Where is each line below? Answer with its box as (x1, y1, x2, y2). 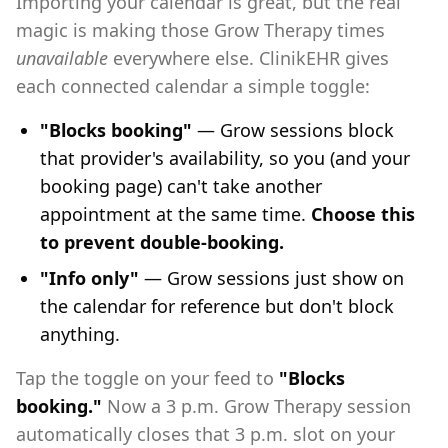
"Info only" (40, 266, 139, 290)
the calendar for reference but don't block (40, 294, 394, 318)
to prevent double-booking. (40, 230, 284, 254)
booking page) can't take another (40, 174, 322, 198)
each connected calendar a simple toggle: (16, 74, 370, 98)
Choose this (311, 202, 415, 226)
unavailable (16, 46, 108, 70)
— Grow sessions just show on (139, 266, 404, 290)
